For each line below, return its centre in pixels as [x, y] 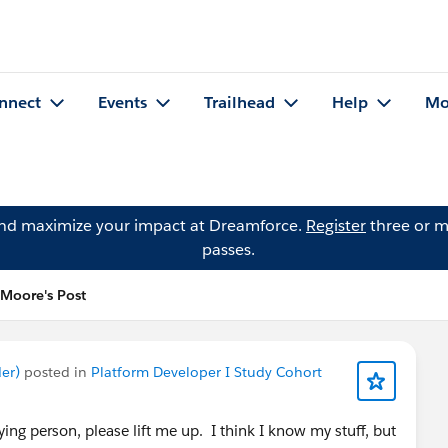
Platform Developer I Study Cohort [206, 372]
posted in [55, 372]
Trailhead [239, 103]
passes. [228, 249]
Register [336, 225]
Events [122, 103]
